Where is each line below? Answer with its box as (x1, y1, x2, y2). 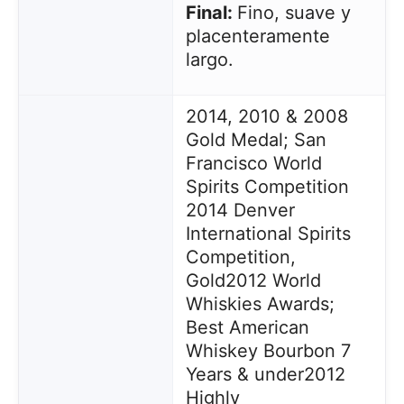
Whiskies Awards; (185, 293, 335, 315)
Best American (185, 317, 309, 338)
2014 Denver (185, 199, 295, 221)
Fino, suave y (236, 2, 351, 23)
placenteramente (185, 25, 330, 47)
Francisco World (185, 152, 322, 174)
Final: (185, 2, 237, 23)
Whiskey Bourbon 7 (185, 340, 351, 362)
